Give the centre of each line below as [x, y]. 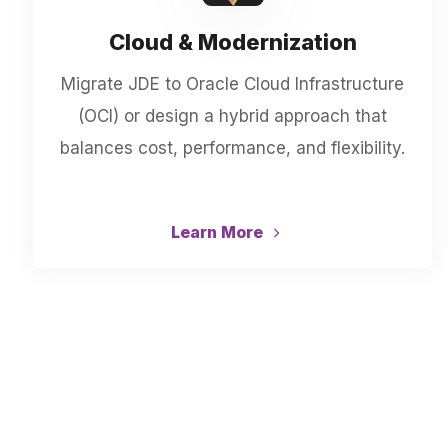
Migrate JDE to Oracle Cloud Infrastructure [233, 84]
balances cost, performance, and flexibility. [233, 148]
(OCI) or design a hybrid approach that [233, 116]
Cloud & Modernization [232, 42]
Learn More [218, 232]
